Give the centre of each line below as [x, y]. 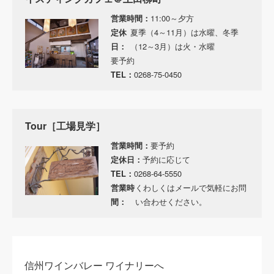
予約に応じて [166, 159]
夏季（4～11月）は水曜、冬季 [184, 32]
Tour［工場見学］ [65, 125]
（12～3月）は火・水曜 [172, 46]
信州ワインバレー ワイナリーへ [94, 265]
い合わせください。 [171, 201]
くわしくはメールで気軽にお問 [191, 187]
